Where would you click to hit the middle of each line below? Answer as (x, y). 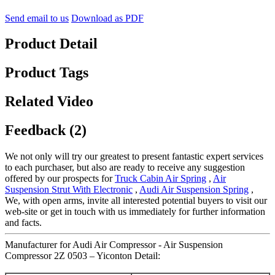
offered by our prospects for (60, 179)
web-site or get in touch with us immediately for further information (135, 212)
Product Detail (51, 44)
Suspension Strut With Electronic (69, 190)
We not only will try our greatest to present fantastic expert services (134, 157)
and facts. (23, 223)
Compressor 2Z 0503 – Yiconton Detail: (83, 256)
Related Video (49, 102)
